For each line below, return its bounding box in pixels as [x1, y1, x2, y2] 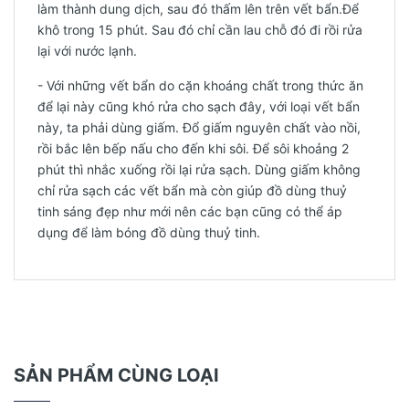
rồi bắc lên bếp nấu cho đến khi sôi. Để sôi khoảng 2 [37, 141, 349, 156]
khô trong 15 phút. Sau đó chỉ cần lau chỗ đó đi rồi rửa [37, 22, 362, 37]
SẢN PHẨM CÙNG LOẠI [14, 364, 219, 386]
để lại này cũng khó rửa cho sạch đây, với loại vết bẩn [37, 99, 360, 114]
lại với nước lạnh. [37, 43, 137, 58]
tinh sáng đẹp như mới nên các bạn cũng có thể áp [37, 204, 342, 219]
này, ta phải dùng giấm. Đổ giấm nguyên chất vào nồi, [37, 120, 361, 135]
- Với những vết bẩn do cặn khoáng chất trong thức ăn [37, 78, 363, 93]
